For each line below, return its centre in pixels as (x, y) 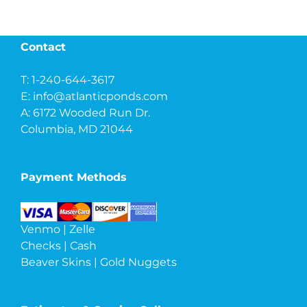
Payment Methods (74, 177)
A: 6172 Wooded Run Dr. (85, 112)
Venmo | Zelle (58, 229)
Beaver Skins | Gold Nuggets (99, 262)
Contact (43, 47)
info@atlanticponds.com (100, 96)
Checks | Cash (59, 245)
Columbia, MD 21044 (77, 129)
